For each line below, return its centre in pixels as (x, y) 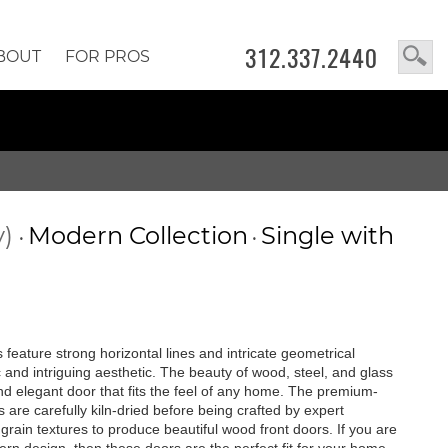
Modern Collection (137, 235)
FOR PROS (107, 56)
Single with (327, 235)
